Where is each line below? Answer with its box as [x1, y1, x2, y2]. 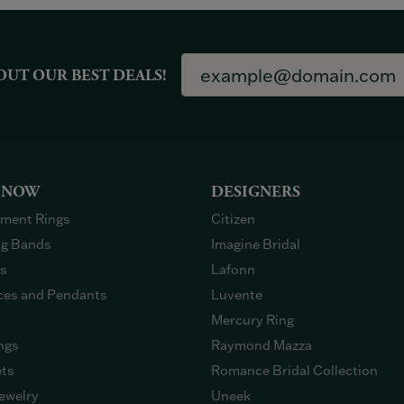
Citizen [211, 210, 255, 227]
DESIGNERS [211, 182, 300, 202]
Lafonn [211, 261, 255, 278]
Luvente [211, 286, 262, 303]
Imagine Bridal [211, 235, 300, 252]
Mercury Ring [211, 311, 294, 328]
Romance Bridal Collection [211, 362, 378, 379]
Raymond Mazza [211, 336, 312, 353]
